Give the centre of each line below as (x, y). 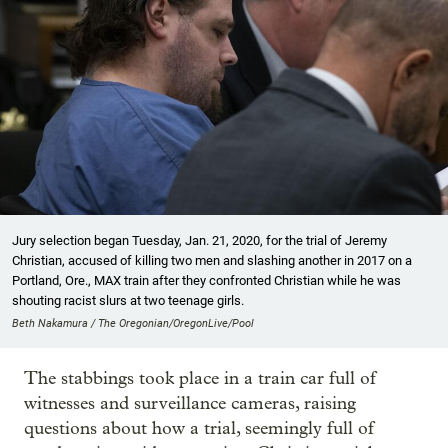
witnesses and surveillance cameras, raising (190, 403)
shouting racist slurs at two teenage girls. (128, 300)
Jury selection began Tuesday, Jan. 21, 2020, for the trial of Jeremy (199, 240)
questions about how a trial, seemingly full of (199, 428)
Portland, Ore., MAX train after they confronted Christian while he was (206, 280)
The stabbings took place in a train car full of (200, 378)
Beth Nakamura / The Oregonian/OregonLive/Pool (133, 323)
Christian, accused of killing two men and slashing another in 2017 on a (212, 260)
